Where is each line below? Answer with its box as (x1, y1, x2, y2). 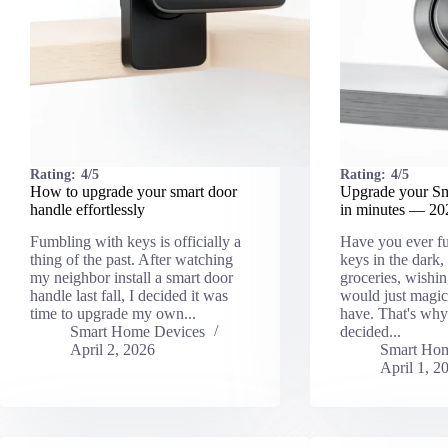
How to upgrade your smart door (30, 182, 237, 200)
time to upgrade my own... (30, 305, 196, 323)
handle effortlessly (30, 200, 145, 218)
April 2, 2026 (70, 341, 155, 359)
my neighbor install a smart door (30, 269, 233, 287)
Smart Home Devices (70, 323, 205, 341)
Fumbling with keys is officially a (30, 233, 241, 251)
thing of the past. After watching (30, 251, 233, 269)
